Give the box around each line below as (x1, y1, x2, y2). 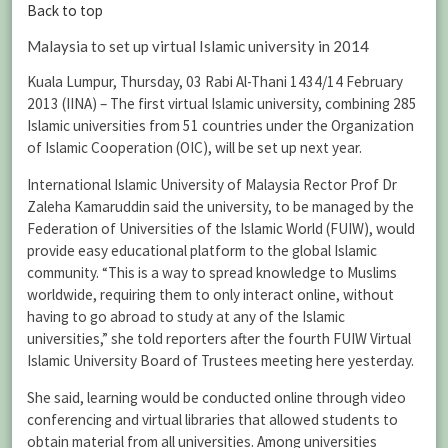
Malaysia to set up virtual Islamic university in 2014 (27, 36, 369, 55)
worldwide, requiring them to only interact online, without (27, 285, 394, 305)
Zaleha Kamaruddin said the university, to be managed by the (27, 197, 414, 217)
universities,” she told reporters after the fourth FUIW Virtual (27, 329, 411, 349)
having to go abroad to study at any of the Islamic (27, 307, 345, 327)
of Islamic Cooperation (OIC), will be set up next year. (27, 137, 362, 157)
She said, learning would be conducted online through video (27, 388, 406, 408)
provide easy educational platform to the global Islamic (27, 241, 377, 261)
